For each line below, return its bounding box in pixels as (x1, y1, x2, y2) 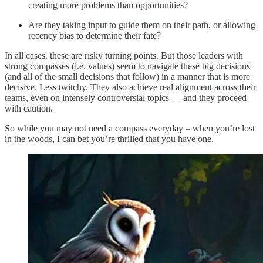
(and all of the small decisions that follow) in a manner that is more (5, 72, 250, 82)
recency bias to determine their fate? (28, 31, 161, 41)
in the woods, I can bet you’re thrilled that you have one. (5, 134, 214, 144)
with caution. (5, 103, 55, 114)
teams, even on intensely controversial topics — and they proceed (5, 93, 247, 103)
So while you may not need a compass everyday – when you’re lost (5, 123, 255, 134)
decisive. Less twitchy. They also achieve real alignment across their (5, 82, 256, 93)
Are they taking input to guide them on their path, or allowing (28, 20, 255, 31)
